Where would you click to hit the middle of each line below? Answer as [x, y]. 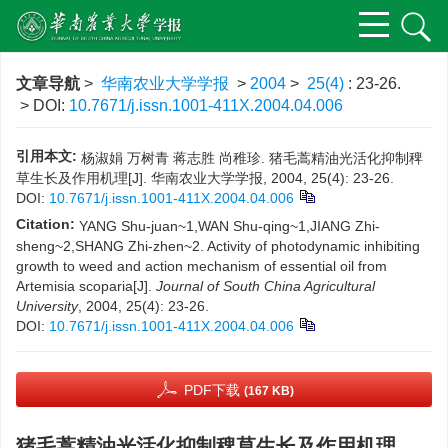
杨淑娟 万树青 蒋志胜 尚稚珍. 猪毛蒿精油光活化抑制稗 [252, 158]
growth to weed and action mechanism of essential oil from [201, 266]
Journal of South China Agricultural [265, 286]
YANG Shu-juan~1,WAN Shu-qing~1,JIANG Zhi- [229, 226]
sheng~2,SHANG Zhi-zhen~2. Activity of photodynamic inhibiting [218, 246]
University [47, 306]
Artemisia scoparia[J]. [86, 286]
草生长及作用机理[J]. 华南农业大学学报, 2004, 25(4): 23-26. [205, 178]
